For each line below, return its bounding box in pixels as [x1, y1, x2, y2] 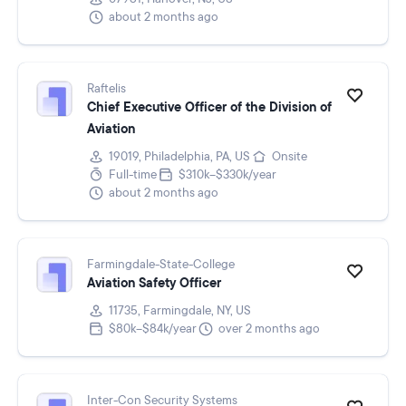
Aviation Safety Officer [87, 275, 221, 292]
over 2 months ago [218, 321, 320, 337]
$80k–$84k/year [109, 321, 197, 337]
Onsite [272, 149, 307, 165]
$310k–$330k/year [179, 167, 276, 183]
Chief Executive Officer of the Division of [87, 99, 332, 116]
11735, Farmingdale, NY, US [109, 303, 251, 319]
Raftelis [87, 81, 126, 97]
